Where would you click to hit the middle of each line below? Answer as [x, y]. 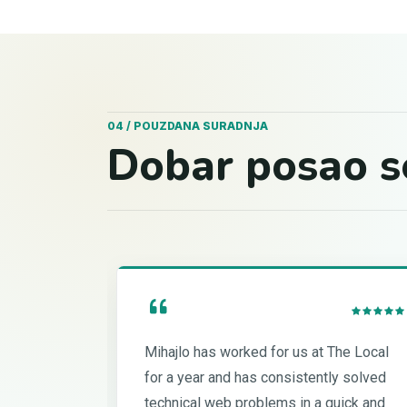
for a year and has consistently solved [265, 378]
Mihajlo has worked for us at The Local [267, 352]
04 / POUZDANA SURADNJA [188, 126]
